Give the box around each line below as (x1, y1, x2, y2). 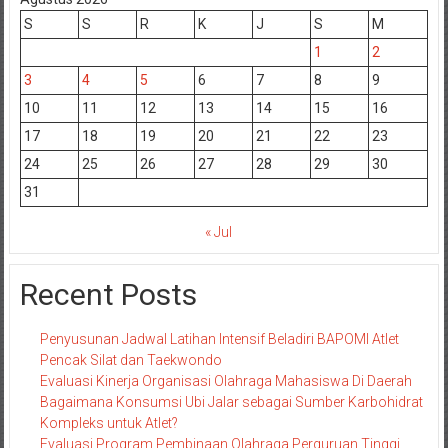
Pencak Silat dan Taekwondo (39, 351, 222, 368)
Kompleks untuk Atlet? (39, 414, 178, 431)
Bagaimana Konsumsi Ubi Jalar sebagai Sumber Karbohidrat (39, 393, 423, 410)
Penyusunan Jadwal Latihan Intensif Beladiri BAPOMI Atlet (39, 330, 399, 347)
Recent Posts (19, 276, 197, 312)
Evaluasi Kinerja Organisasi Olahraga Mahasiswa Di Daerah (39, 372, 412, 389)
